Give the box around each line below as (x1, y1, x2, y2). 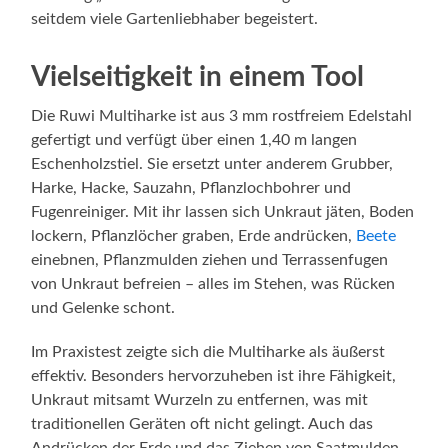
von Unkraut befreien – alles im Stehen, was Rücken (31, 276, 396, 293)
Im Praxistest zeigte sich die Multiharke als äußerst (31, 344, 386, 361)
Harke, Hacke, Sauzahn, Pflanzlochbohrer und (31, 180, 352, 197)
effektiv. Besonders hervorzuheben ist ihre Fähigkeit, (31, 368, 397, 385)
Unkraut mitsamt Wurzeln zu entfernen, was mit (31, 392, 369, 409)
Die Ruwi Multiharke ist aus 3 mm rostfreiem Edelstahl (31, 108, 413, 125)
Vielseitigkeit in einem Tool (31, 63, 365, 92)
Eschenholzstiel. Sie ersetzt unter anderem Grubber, (31, 156, 394, 173)
